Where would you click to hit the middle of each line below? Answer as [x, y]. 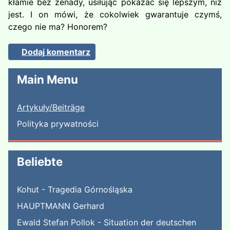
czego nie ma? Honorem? [58, 27]
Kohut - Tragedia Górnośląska [75, 189]
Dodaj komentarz [56, 52]
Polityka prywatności [58, 124]
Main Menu [47, 79]
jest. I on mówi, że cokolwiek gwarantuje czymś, [115, 14]
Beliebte [40, 161]
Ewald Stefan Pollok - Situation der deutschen [107, 222]
